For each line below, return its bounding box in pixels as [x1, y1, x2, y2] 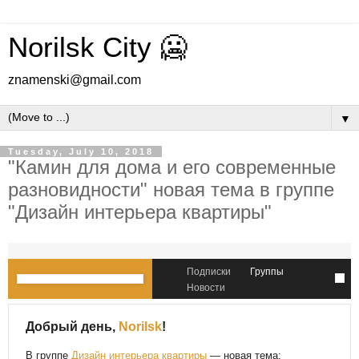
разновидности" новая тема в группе [8, 179, 334, 200]
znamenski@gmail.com [8, 73, 141, 87]
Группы [250, 265, 284, 277]
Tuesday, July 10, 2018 [8, 147, 154, 156]
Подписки [187, 265, 231, 277]
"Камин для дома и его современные [8, 156, 336, 178]
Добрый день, [26, 319, 119, 333]
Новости [187, 281, 225, 293]
